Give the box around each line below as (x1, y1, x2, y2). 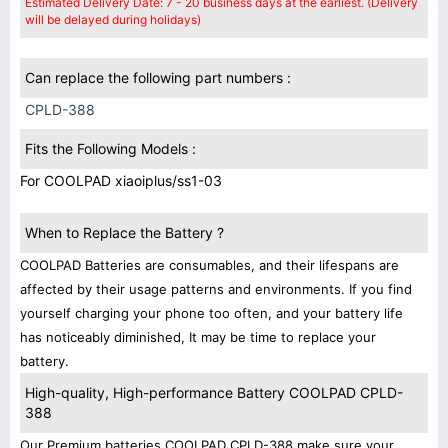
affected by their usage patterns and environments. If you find (20, 281, 412, 297)
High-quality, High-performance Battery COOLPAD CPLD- (25, 384, 403, 401)
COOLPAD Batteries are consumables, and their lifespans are (20, 257, 399, 273)
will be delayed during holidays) (25, 12, 201, 27)
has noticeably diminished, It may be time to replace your (20, 329, 376, 345)
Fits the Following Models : (25, 140, 196, 157)
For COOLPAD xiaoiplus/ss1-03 (20, 172, 222, 189)
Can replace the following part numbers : (25, 69, 291, 86)
